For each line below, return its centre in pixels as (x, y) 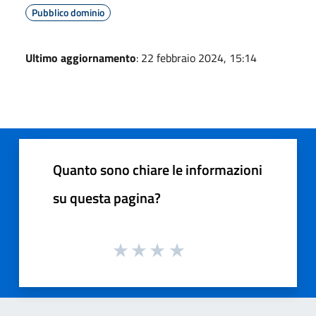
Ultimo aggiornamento (81, 57)
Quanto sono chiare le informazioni (158, 169)
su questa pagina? (107, 197)
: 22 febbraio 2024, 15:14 (196, 57)
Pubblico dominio (68, 12)
